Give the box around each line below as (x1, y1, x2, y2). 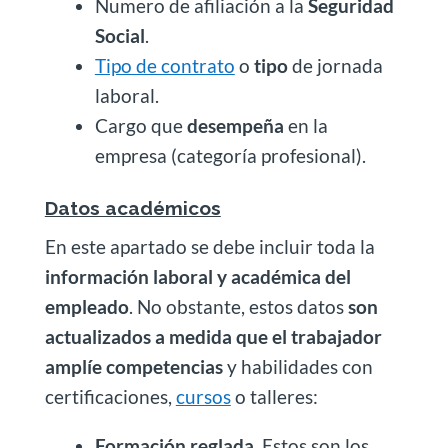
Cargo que (94, 114, 187, 137)
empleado (44, 295, 129, 318)
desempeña (186, 114, 284, 137)
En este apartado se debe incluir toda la (44, 235, 375, 258)
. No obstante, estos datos (128, 295, 348, 318)
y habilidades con (222, 355, 373, 378)
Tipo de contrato (94, 54, 235, 77)
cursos (175, 385, 231, 408)
